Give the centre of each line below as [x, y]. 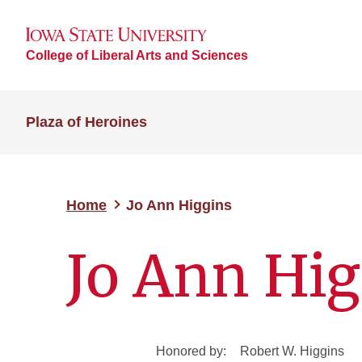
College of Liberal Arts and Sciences [137, 55]
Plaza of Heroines [86, 122]
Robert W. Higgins [292, 351]
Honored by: [191, 351]
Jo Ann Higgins [179, 205]
